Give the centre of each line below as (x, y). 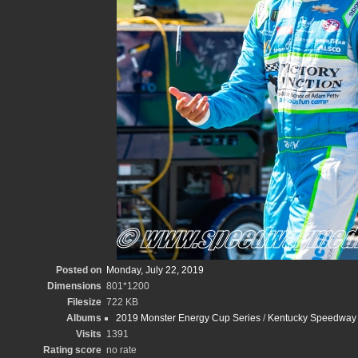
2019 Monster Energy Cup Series (188, 318)
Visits (89, 334)
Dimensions (74, 286)
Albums (84, 318)
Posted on (79, 270)
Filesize (84, 302)
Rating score (72, 350)
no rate (121, 350)
